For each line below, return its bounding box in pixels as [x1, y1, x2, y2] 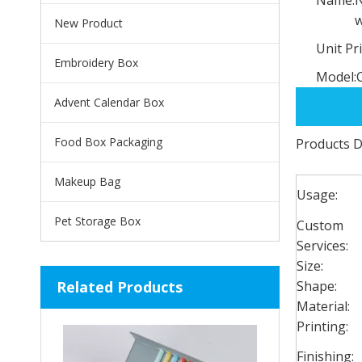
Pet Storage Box [54, 213, 141, 229]
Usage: [297, 185, 338, 204]
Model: [316, 67, 356, 86]
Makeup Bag [54, 173, 120, 189]
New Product [54, 15, 123, 31]
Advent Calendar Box [54, 94, 164, 110]
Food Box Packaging [54, 133, 162, 149]
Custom [297, 216, 343, 234]
